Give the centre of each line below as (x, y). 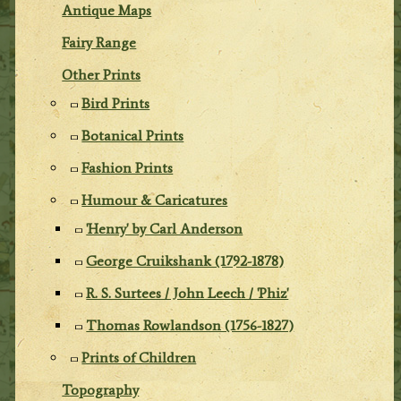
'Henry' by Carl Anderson (165, 228)
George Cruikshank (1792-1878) (185, 260)
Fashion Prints (128, 167)
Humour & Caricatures (155, 200)
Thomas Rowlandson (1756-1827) (190, 325)
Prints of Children (139, 357)
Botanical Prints (133, 135)
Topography (101, 389)
